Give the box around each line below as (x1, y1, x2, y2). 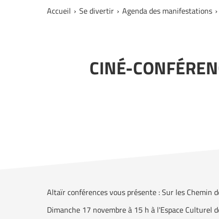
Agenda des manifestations (122, 4, 212, 17)
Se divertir (79, 4, 114, 17)
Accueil (47, 4, 71, 17)
